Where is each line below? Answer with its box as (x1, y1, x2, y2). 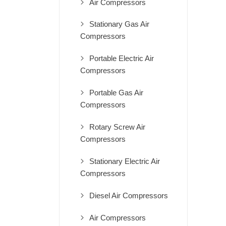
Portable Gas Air (89, 88, 143, 97)
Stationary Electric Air (89, 157, 160, 165)
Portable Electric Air (89, 54, 154, 63)
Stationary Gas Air (89, 20, 149, 28)
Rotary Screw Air (89, 123, 145, 131)
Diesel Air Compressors (89, 191, 168, 200)
